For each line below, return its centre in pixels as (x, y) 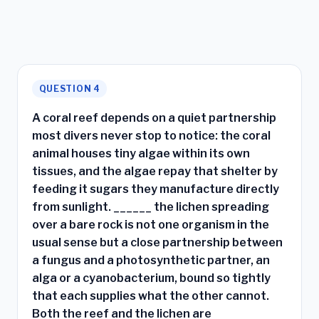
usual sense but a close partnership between (157, 243)
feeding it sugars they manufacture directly (156, 189)
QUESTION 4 (69, 88)
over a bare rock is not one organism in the (151, 225)
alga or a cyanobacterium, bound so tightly (151, 278)
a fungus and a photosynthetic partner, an (151, 261)
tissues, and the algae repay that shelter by (155, 172)
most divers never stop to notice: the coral (151, 136)
